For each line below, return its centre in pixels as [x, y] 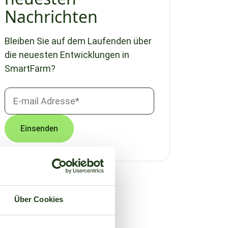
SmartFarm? [30, 69]
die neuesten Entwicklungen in [67, 55]
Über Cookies [39, 199]
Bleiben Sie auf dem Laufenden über [78, 41]
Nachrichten [51, 17]
